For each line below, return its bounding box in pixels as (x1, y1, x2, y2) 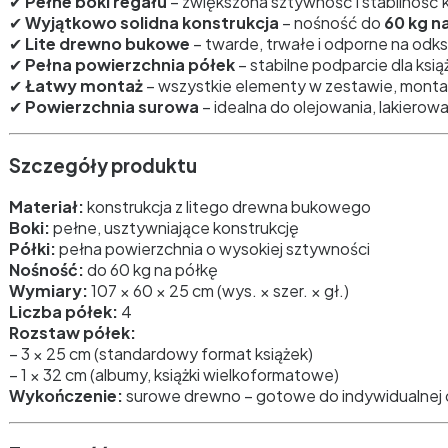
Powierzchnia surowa (25, 96, 199, 118)
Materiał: (9, 195, 84, 217)
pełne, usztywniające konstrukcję (50, 216, 299, 238)
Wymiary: (9, 279, 88, 301)
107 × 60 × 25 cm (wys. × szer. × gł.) (88, 279, 349, 301)
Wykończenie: (9, 384, 123, 406)
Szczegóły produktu (9, 154, 197, 178)
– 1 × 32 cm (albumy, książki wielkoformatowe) (9, 363, 339, 385)
